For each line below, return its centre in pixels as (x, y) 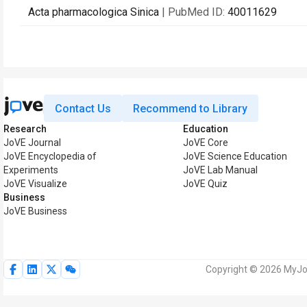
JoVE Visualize (35, 184)
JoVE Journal (32, 143)
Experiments (31, 170)
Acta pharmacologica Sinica (94, 12)
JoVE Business (35, 211)
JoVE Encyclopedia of (50, 156)
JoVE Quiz (205, 184)
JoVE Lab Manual (220, 170)
